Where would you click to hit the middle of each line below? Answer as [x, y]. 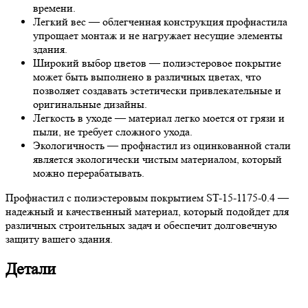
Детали [31, 269]
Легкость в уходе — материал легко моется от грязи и [159, 118]
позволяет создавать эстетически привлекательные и [157, 90]
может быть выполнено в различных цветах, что [147, 77]
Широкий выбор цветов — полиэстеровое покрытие [157, 63]
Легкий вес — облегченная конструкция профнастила [160, 22]
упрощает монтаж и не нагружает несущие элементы [158, 35]
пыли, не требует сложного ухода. [113, 132]
